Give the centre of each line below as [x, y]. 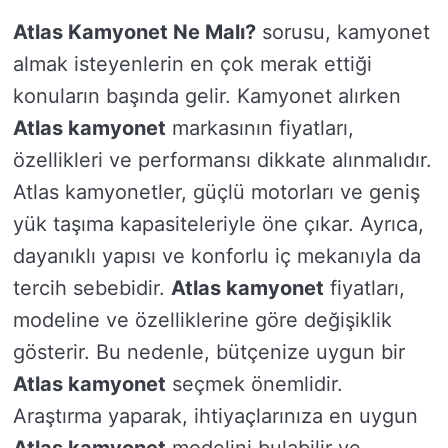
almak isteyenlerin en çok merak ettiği [192, 64]
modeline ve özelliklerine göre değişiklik [202, 320]
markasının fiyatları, [260, 128]
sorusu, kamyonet [343, 32]
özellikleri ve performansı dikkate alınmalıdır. [222, 160]
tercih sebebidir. [92, 288]
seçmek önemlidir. [254, 384]
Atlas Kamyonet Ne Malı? [134, 32]
